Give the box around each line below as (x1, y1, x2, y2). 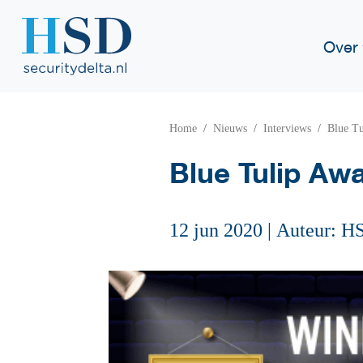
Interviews (263, 122, 311, 135)
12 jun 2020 (169, 220, 263, 241)
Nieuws (213, 122, 247, 135)
